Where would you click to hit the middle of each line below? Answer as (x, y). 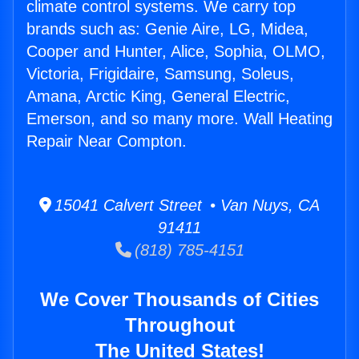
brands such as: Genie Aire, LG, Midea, (167, 29)
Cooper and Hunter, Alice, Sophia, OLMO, (176, 52)
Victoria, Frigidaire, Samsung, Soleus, (160, 74)
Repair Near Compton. (107, 141)
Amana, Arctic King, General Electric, (158, 97)
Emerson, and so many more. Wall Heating (179, 119)
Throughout (179, 325)
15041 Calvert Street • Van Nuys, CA (186, 206)
